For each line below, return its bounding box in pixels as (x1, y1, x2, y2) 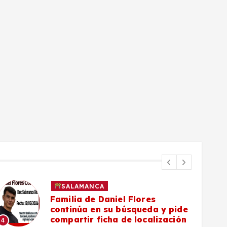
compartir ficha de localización (50, 214, 186, 225)
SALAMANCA (61, 182, 105, 190)
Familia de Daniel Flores (50, 194, 156, 205)
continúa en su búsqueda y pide (50, 204, 188, 215)
